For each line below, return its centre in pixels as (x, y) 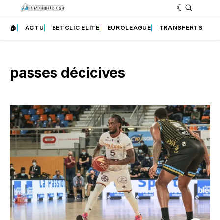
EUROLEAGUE (129, 27)
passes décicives (68, 72)
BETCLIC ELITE (76, 27)
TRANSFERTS (181, 27)
